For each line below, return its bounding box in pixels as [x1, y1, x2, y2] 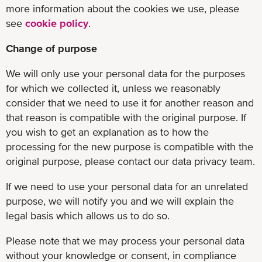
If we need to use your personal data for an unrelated [6, 180, 248, 192]
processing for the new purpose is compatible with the [6, 140, 253, 153]
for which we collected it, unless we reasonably [6, 81, 220, 94]
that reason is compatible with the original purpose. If [6, 111, 246, 123]
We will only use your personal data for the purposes [6, 67, 245, 80]
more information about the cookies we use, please [6, 2, 239, 15]
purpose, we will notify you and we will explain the [6, 194, 234, 207]
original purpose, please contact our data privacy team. [6, 154, 255, 167]
